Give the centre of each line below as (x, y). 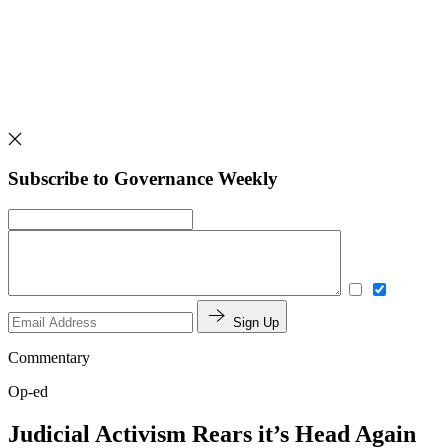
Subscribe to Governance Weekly (143, 179)
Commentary (49, 357)
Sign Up (256, 322)
